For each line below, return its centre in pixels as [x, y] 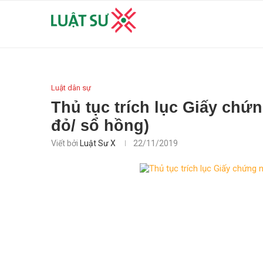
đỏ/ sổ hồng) [100, 126]
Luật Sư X [98, 143]
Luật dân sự [71, 88]
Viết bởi [65, 143]
